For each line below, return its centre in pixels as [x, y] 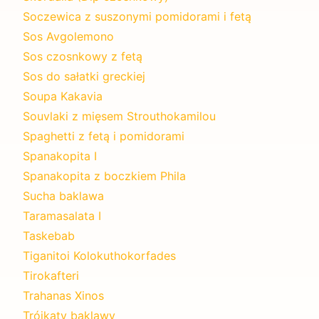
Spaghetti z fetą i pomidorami [104, 136]
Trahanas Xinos [63, 295]
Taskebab [49, 235]
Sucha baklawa [63, 195]
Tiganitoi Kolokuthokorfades [99, 255]
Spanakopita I [60, 156]
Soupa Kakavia [63, 96]
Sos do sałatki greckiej [84, 76]
